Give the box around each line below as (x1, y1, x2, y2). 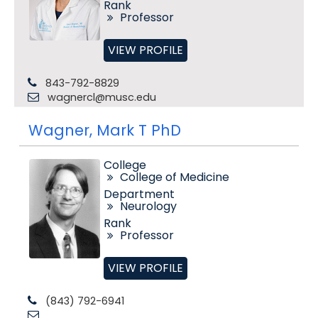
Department (103, 186, 175, 202)
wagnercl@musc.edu (47, 90, 156, 104)
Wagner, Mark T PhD (28, 120, 181, 141)
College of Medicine (119, 169, 229, 185)
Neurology (119, 198, 177, 214)
